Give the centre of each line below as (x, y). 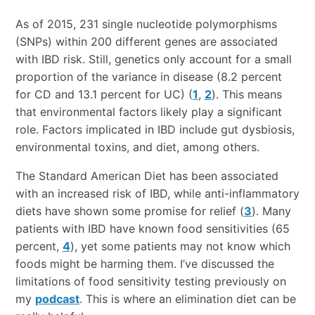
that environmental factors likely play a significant (148, 111)
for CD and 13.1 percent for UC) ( (104, 94)
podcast (57, 298)
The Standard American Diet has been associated (147, 175)
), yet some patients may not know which (180, 246)
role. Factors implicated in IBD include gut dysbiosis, (155, 129)
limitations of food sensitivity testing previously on (150, 281)
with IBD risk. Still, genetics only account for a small (153, 59)
